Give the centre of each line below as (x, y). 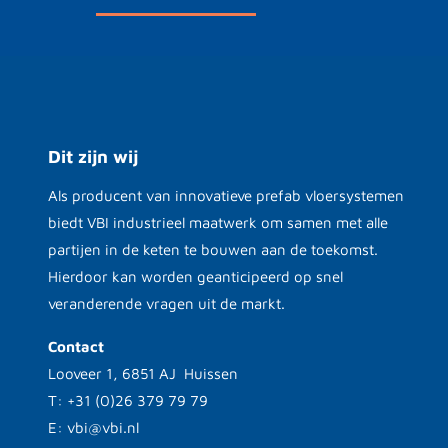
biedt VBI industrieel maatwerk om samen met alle (218, 222)
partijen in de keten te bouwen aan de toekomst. (213, 249)
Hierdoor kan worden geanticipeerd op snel (195, 276)
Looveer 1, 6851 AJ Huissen (143, 373)
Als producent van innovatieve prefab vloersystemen (226, 195)
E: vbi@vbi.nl (93, 427)
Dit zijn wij (93, 156)
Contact (76, 346)
